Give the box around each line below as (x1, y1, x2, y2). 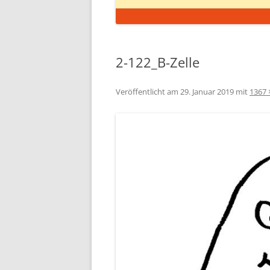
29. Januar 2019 (180, 86, 234, 97)
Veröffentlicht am (116, 86, 180, 97)
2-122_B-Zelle (116, 53, 199, 71)
